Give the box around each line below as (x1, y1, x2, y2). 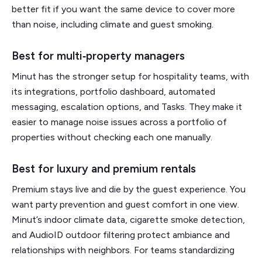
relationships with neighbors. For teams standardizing (12, 244, 235, 256)
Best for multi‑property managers (12, 49, 185, 63)
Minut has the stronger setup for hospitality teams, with (12, 70, 249, 82)
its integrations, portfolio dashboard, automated (12, 85, 215, 97)
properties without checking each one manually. (12, 131, 212, 143)
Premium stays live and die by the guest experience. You (12, 183, 246, 195)
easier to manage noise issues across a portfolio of (12, 116, 227, 127)
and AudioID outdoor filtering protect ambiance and (12, 229, 230, 240)
